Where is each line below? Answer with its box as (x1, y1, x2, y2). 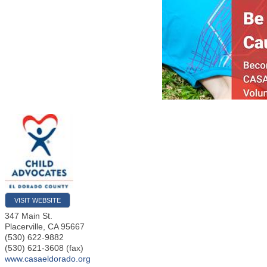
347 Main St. (5, 210, 52, 221)
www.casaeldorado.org (5, 253, 91, 263)
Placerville (5, 221, 43, 231)
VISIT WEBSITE (14, 196, 61, 204)
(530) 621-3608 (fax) (5, 243, 83, 253)
